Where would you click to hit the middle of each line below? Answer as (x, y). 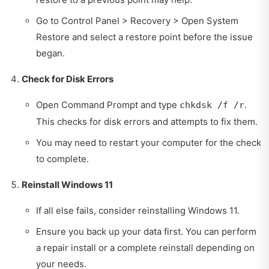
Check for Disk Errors (68, 79)
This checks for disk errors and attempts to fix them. (147, 122)
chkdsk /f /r (212, 105)
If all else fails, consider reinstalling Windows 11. (138, 211)
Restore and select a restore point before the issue (144, 37)
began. (50, 53)
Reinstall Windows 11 (67, 185)
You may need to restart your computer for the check (149, 143)
